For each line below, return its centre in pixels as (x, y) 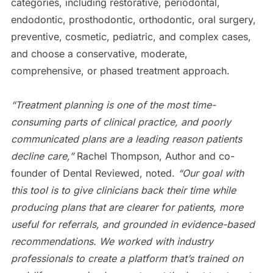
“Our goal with (211, 173)
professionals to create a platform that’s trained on (127, 258)
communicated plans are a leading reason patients (126, 139)
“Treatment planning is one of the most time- (113, 105)
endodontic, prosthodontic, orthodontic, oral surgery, (133, 19)
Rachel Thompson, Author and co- (155, 156)
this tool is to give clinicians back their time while (123, 190)
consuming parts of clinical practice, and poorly (121, 122)
